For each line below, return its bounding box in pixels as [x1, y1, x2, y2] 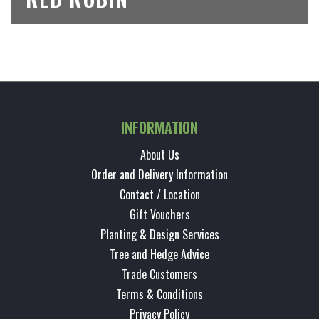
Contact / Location [119, 185, 200, 203]
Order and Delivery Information [91, 165, 228, 183]
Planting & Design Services [100, 225, 219, 243]
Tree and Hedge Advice [110, 245, 209, 263]
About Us [140, 145, 179, 163]
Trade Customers [122, 265, 197, 283]
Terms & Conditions [116, 285, 203, 303]
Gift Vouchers [129, 205, 190, 223]
